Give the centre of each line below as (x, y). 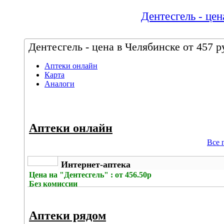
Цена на (44, 175)
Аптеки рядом (67, 216)
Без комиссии (53, 184)
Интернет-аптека (96, 164)
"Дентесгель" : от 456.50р (105, 175)
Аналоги (59, 84)
